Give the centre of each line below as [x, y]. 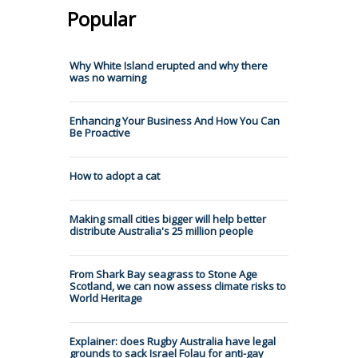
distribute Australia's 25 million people [161, 231]
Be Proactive [100, 132]
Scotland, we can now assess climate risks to [178, 286]
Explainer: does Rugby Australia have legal [173, 341]
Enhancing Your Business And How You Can [175, 120]
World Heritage [106, 298]
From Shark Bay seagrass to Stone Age [163, 274]
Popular [101, 18]
